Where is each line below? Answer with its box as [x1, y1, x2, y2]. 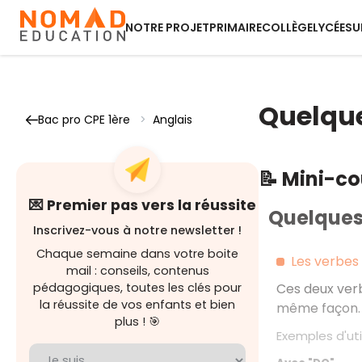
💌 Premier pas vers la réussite [29, 196, 256, 215]
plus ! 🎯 [115, 314, 160, 330]
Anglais [153, 112, 192, 128]
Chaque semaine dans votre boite [36, 246, 238, 262]
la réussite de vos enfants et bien [40, 297, 235, 313]
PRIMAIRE [209, 19, 262, 36]
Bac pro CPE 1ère [38, 112, 130, 128]
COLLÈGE [262, 19, 313, 36]
